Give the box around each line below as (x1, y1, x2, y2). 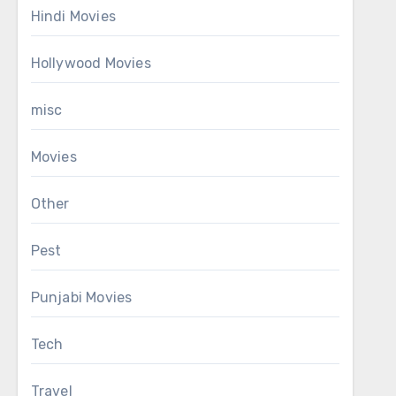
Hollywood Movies (30, 55, 151, 72)
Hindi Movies (30, 8, 117, 25)
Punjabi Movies (30, 289, 133, 306)
